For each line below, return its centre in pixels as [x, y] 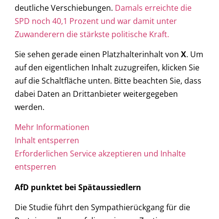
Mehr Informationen [52, 127]
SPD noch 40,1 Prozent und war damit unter [96, 21]
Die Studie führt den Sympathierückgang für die [102, 208]
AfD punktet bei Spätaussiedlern [78, 187]
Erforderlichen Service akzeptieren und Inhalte [100, 154]
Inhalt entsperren [47, 141]
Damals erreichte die [153, 8]
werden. [30, 107]
